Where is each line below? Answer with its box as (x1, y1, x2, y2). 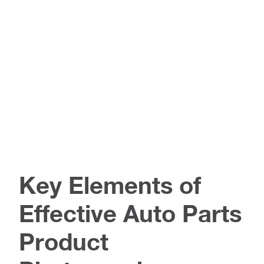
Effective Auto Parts (19, 199, 242, 227)
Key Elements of (19, 170, 201, 199)
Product (19, 227, 108, 256)
